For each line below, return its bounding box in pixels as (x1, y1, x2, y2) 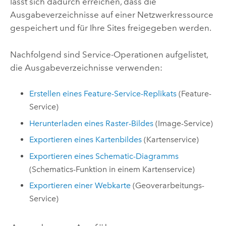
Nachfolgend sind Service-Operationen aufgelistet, (10, 49, 208, 60)
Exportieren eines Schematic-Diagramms (29, 151, 179, 161)
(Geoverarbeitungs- (131, 181, 205, 191)
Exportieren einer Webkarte (29, 181, 131, 191)
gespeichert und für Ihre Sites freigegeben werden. (10, 23, 211, 33)
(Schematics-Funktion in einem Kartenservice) (29, 164, 195, 174)
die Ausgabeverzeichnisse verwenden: (10, 62, 162, 73)
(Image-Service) (153, 118, 213, 128)
